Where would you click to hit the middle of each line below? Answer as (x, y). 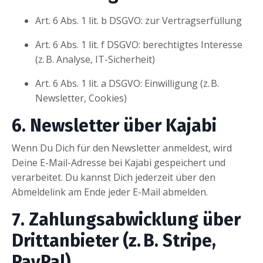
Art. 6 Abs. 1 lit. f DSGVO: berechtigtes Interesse (139, 44)
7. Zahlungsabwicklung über (126, 219)
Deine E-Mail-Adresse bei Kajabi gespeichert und (119, 162)
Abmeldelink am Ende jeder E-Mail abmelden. (110, 192)
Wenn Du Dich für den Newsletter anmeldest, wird (122, 148)
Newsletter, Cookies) (81, 98)
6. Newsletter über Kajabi (114, 125)
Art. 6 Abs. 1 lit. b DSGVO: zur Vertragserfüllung (139, 20)
